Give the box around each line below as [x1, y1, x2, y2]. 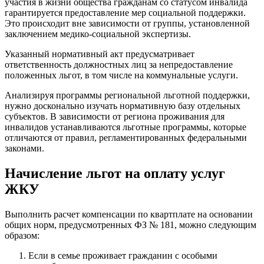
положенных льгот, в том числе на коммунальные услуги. [5, 70, 238, 80]
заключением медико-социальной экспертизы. [5, 28, 191, 39]
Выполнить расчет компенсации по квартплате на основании [5, 209, 253, 219]
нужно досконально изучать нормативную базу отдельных [5, 100, 240, 111]
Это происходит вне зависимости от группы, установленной [5, 18, 250, 28]
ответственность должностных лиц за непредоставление [5, 59, 233, 70]
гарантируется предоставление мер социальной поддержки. [5, 7, 246, 18]
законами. [5, 143, 44, 153]
